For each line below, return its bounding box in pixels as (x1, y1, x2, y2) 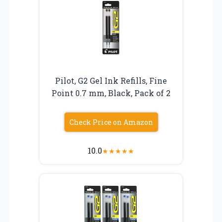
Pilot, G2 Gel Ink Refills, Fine (55, 75, 167, 86)
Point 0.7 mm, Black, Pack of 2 (52, 87, 170, 98)
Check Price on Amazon (69, 117, 153, 127)
